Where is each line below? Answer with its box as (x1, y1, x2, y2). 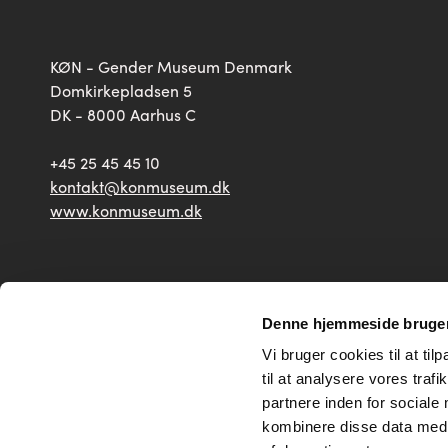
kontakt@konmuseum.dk (50, 175, 230, 198)
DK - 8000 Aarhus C (50, 103, 196, 126)
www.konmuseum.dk (50, 199, 202, 222)
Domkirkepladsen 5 (50, 79, 192, 102)
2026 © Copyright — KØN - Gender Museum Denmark (50, 299, 399, 319)
